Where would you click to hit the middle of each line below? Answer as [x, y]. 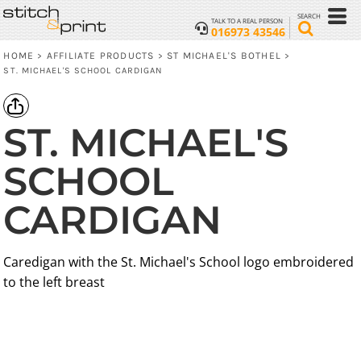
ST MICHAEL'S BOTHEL [224, 56]
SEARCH [309, 16]
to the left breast [54, 282]
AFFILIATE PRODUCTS [100, 56]
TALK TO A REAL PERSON [247, 21]
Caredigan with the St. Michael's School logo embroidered [179, 262]
